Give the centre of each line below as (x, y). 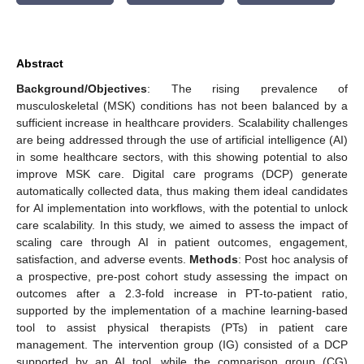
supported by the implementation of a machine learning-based (182, 310)
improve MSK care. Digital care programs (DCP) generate (182, 173)
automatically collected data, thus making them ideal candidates (182, 191)
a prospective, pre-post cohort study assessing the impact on (182, 276)
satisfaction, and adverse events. (103, 259)
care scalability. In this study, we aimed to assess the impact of (182, 225)
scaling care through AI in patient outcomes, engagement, (182, 242)
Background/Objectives (82, 88)
